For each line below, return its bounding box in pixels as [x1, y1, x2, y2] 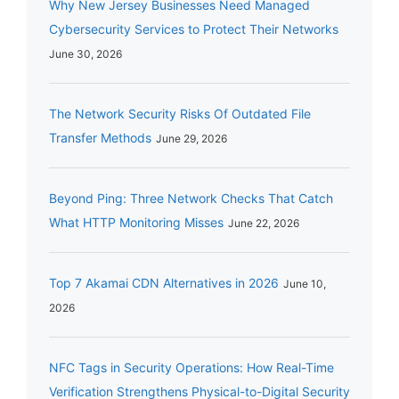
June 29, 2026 [156, 132, 227, 146]
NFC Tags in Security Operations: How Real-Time [49, 360, 334, 376]
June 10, [283, 277, 326, 291]
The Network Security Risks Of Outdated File [49, 106, 311, 122]
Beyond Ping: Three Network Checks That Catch [49, 191, 333, 207]
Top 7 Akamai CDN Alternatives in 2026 [49, 275, 279, 291]
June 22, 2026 [228, 216, 299, 231]
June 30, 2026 [49, 47, 122, 61]
